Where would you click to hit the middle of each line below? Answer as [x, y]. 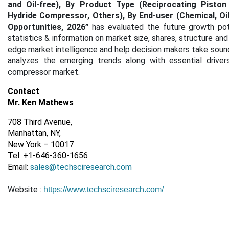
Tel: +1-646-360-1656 [48, 156]
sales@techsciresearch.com [81, 167]
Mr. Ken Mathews [41, 102]
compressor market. [44, 72]
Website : [26, 189]
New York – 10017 [41, 144]
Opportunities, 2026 [47, 27]
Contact [24, 91]
